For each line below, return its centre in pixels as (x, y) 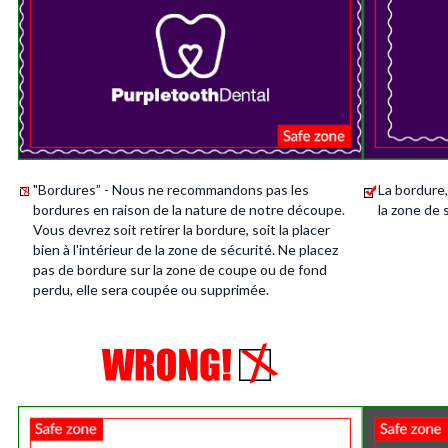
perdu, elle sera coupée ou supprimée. (151, 289)
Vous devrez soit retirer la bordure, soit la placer (182, 229)
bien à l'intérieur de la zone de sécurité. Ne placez (186, 249)
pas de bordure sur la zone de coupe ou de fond (180, 269)
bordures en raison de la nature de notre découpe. (189, 209)
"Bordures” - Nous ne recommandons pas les (171, 189)
